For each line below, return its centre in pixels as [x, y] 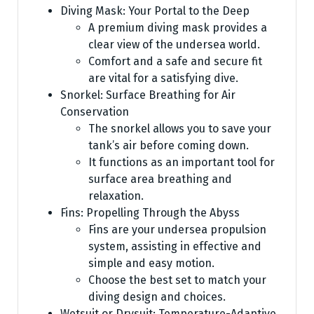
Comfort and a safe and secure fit [175, 61]
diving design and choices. [157, 296]
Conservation [95, 111]
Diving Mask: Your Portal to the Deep [155, 11]
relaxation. [116, 196]
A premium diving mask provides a [178, 27]
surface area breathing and [160, 179]
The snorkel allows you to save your [180, 128]
